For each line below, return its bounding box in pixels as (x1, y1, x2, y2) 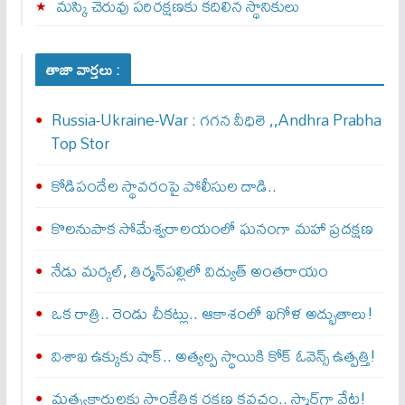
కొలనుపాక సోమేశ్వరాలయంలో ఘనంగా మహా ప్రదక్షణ (51, 212, 373, 245)
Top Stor (51, 127, 109, 160)
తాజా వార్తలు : (45, 55, 120, 85)
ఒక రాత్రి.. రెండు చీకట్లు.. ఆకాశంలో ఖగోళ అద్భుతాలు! (51, 297, 373, 330)
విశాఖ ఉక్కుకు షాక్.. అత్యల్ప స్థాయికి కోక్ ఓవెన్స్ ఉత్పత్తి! (51, 340, 376, 372)
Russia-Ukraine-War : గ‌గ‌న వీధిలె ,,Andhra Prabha (51, 104, 381, 137)
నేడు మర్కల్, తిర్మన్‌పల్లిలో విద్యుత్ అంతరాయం (51, 255, 328, 287)
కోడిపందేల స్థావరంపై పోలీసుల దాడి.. (51, 170, 277, 202)
